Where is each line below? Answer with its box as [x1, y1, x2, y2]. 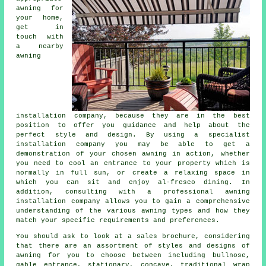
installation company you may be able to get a [16, 140, 250, 148]
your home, [16, 14, 64, 21]
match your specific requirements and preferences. [16, 216, 220, 224]
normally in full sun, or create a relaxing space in [16, 169, 250, 176]
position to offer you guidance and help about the [16, 121, 250, 129]
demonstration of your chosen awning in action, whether [16, 150, 250, 157]
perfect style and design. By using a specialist [16, 131, 250, 138]
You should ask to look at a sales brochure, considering [16, 232, 250, 240]
